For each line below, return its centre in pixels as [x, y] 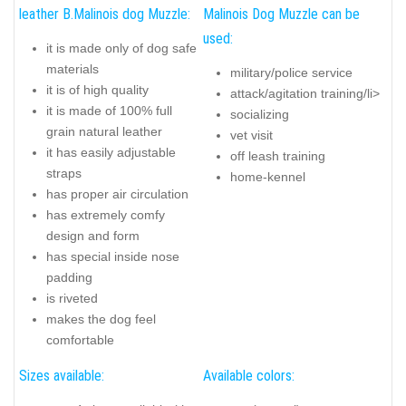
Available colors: [249, 375]
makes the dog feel [101, 319]
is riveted [72, 299]
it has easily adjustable [111, 153]
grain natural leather [104, 132]
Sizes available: [62, 375]
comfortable [80, 340]
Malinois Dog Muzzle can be [281, 14]
